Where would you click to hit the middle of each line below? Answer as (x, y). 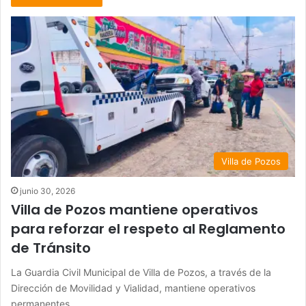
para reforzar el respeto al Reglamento (148, 228)
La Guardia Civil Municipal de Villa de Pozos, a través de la (141, 272)
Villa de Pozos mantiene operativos (135, 209)
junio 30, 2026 (47, 191)
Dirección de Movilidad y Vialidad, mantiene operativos (133, 288)
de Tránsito (51, 248)
